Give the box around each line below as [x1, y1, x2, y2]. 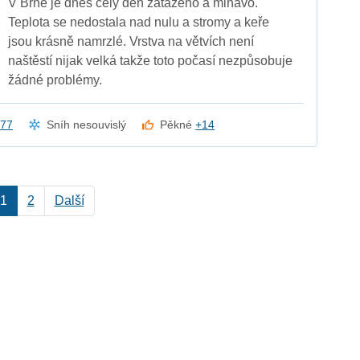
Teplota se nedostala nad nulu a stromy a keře [8, 15, 270, 29]
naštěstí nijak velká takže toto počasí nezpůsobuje [8, 54, 293, 67]
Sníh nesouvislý [47, 118, 127, 131]
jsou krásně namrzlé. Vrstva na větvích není [8, 35, 255, 48]
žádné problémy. [8, 73, 103, 87]
